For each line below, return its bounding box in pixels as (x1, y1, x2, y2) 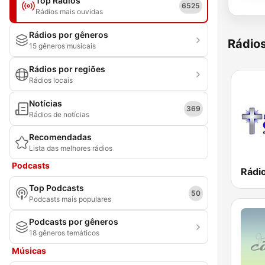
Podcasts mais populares (29, 195, 111, 203)
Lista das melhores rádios (29, 144, 112, 153)
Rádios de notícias (29, 110, 89, 119)
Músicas (12, 245, 46, 256)
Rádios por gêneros (29, 30, 108, 40)
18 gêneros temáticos (29, 228, 99, 237)
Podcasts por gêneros (29, 216, 118, 227)
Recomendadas (29, 132, 92, 142)
